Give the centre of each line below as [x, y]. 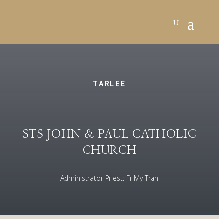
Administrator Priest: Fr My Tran [109, 178]
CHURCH [109, 151]
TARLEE [109, 84]
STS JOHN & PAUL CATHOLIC [109, 135]
